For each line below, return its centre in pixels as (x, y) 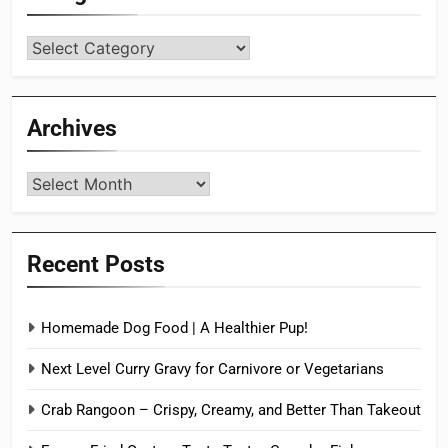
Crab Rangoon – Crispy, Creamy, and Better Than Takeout (231, 410)
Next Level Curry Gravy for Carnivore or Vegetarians (212, 369)
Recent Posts (96, 264)
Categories (63, 47)
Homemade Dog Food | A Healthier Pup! (174, 328)
